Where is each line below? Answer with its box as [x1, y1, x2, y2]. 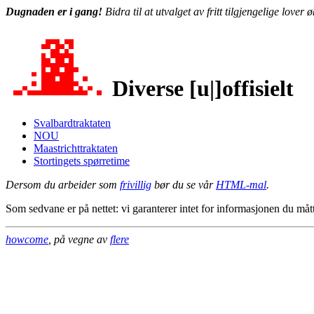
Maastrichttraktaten [34, 142, 118, 154]
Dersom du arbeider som [6, 178, 120, 191]
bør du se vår [151, 178, 216, 191]
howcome [6, 233, 48, 245]
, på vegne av [48, 233, 110, 245]
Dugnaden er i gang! [6, 6, 102, 18]
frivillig [120, 178, 151, 191]
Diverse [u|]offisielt [112, 76, 294, 102]
